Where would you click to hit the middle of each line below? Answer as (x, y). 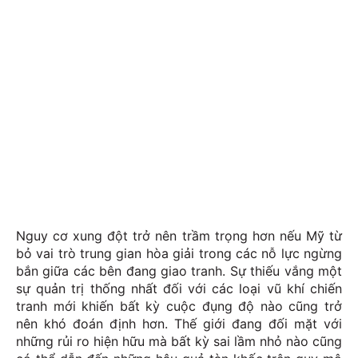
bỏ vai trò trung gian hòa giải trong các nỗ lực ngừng (179, 254)
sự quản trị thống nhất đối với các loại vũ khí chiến (179, 289)
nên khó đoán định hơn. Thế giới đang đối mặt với (179, 324)
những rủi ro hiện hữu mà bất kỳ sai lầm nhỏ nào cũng (179, 342)
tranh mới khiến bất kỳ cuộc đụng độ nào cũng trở (179, 306)
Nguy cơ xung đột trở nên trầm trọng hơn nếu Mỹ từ (179, 236)
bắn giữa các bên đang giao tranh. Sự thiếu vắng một (179, 271)
